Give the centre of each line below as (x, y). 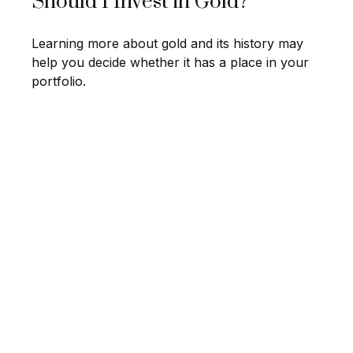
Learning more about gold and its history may (167, 44)
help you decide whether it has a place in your (170, 63)
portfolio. (59, 82)
